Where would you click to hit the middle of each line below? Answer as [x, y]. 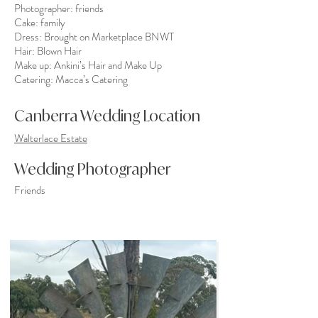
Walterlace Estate [51, 138]
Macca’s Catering [92, 79]
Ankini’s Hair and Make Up [108, 65]
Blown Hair [59, 51]
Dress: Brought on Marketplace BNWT [94, 37]
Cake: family [40, 23]
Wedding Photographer [93, 169]
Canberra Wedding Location [107, 116]
